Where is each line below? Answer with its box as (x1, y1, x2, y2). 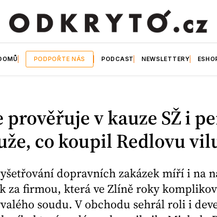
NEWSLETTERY (141, 55, 190, 62)
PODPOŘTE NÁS (33, 55, 86, 62)
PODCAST (101, 55, 134, 62)
